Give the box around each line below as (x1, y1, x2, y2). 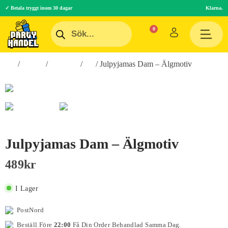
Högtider (50, 59, 78, 68)
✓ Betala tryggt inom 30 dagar (5, 5, 72, 11)
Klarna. (206, 5, 223, 11)
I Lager (15, 184, 38, 192)
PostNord (17, 206, 44, 214)
